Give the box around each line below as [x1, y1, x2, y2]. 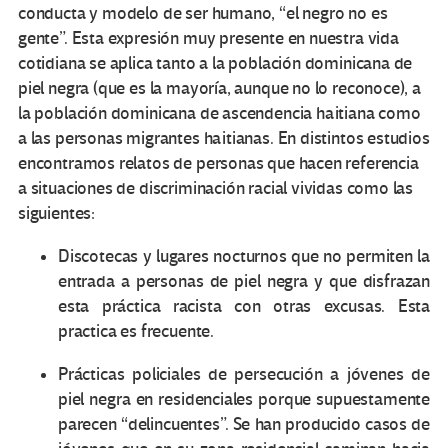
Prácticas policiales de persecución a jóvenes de [58, 364, 430, 386]
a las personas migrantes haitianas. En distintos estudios [18, 128, 430, 150]
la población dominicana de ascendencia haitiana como [18, 103, 421, 125]
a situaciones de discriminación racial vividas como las [18, 178, 414, 200]
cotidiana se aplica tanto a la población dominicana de [18, 53, 413, 75]
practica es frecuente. [58, 321, 215, 343]
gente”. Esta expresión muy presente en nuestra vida [18, 28, 399, 50]
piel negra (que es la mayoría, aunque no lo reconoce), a [18, 78, 421, 100]
